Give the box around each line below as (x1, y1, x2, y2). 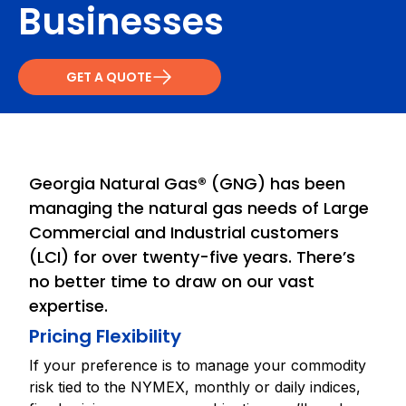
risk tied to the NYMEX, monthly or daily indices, (29, 378, 361, 396)
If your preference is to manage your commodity (29, 356, 366, 374)
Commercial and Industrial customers (29, 221, 339, 244)
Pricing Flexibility (29, 324, 181, 349)
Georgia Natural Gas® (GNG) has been (29, 172, 345, 195)
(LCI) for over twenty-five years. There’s (29, 246, 355, 268)
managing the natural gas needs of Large (29, 197, 369, 219)
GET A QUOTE (66, 68, 151, 86)
